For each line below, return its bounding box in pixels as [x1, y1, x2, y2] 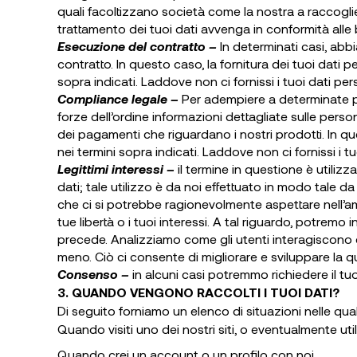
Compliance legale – [57, 91, 182, 106]
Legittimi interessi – [57, 161, 178, 176]
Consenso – [57, 266, 132, 281]
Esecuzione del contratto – [57, 38, 220, 53]
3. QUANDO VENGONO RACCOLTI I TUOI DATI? [57, 284, 339, 300]
